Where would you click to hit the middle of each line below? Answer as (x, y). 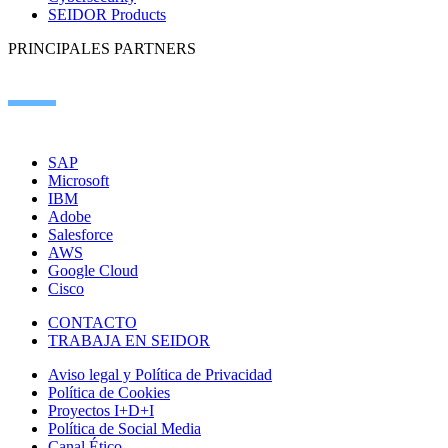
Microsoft (78, 180)
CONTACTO (92, 322)
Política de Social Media (124, 428)
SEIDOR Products (107, 14)
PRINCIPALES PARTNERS (102, 48)
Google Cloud (93, 270)
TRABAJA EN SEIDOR (129, 340)
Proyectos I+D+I (101, 410)
